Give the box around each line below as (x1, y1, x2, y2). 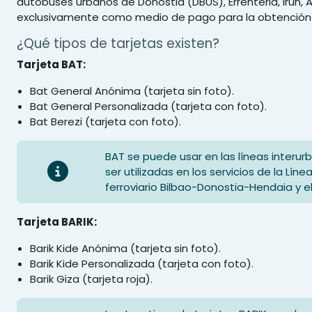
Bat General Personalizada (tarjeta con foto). (30, 99, 267, 114)
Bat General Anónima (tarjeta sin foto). (30, 84, 235, 98)
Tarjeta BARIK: (17, 214, 97, 229)
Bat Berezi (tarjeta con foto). (30, 114, 182, 129)
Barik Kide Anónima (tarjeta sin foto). (30, 241, 221, 256)
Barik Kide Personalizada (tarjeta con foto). (30, 256, 254, 271)
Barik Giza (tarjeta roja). (30, 272, 153, 286)
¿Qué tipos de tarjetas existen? (17, 34, 219, 53)
